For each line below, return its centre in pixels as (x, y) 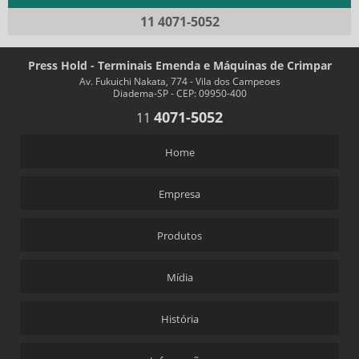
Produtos (179, 236)
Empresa (179, 194)
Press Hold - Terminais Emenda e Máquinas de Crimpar (179, 65)
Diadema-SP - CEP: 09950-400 (179, 93)
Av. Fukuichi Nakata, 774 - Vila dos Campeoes (179, 81)
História (179, 319)
